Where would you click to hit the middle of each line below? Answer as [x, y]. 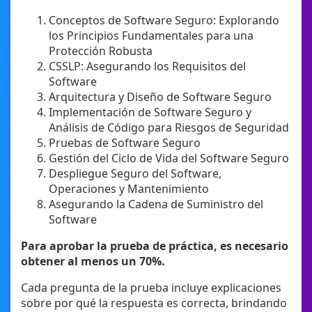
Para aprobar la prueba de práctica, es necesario [155, 246]
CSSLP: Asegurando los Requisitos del [147, 67]
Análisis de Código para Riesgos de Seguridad [169, 128]
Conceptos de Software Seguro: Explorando [164, 21]
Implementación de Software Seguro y [150, 112]
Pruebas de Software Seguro [125, 143]
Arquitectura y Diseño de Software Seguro [160, 97]
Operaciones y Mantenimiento [129, 189]
